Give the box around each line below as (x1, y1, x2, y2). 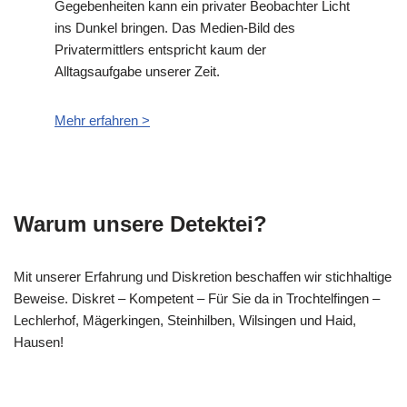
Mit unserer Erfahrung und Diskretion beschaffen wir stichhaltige (14, 268, 392, 284)
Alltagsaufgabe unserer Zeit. (55, 63, 220, 79)
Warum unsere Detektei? (14, 211, 267, 236)
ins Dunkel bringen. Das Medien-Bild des (55, 19, 295, 35)
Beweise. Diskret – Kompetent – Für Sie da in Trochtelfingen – (14, 290, 380, 306)
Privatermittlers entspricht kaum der (55, 41, 266, 57)
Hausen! (14, 333, 64, 350)
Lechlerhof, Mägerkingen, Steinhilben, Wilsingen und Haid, (14, 312, 356, 328)
